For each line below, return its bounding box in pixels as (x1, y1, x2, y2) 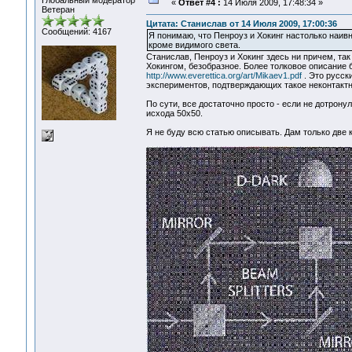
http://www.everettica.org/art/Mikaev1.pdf (145, 71, 302, 81)
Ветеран (41, 5, 75, 14)
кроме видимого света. (148, 40, 240, 50)
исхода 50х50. (145, 108, 203, 119)
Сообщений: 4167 (41, 27, 112, 36)
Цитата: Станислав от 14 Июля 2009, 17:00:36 (145, 19, 337, 29)
